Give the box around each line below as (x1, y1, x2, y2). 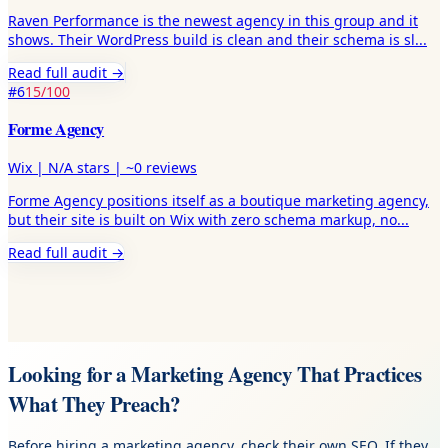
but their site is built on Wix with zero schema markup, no (8, 209, 397, 229)
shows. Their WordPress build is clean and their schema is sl (8, 29, 415, 49)
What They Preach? (8, 389, 181, 420)
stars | (73, 157, 126, 177)
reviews (142, 157, 197, 177)
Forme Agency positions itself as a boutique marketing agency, (8, 190, 429, 210)
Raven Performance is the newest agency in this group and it (8, 10, 418, 30)
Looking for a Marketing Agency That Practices (8, 359, 422, 390)
